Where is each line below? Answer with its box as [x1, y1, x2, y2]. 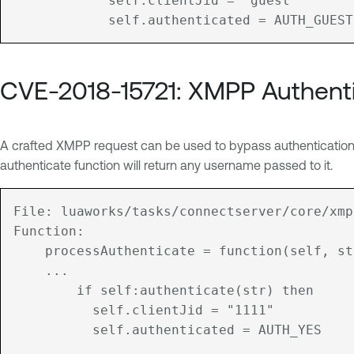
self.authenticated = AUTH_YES [13, 322, 45, 338]
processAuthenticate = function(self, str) [13, 243, 45, 259]
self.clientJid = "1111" [13, 303, 45, 318]
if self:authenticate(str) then [13, 283, 45, 299]
